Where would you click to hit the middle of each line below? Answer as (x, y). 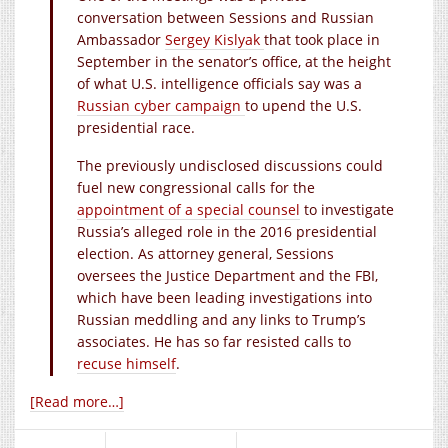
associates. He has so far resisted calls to (214, 341)
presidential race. (136, 127)
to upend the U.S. (303, 105)
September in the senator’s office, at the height (234, 61)
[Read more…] (77, 401)
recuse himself (126, 363)
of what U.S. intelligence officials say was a (219, 83)
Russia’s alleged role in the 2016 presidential (227, 231)
